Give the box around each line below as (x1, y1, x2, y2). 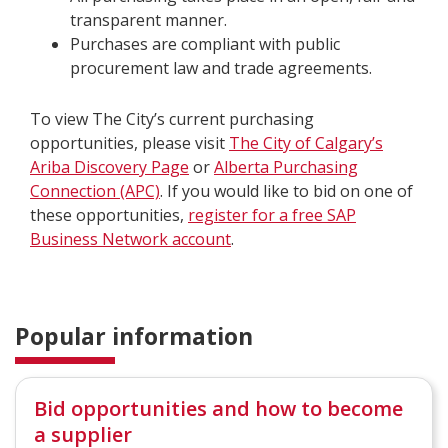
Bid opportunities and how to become (34, 395, 403, 422)
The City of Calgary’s (229, 132, 383, 154)
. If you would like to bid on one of (160, 180, 413, 202)
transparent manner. (70, 9, 231, 31)
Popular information (15, 320, 253, 352)
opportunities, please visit (30, 132, 229, 154)
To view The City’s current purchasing (30, 108, 314, 130)
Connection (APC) (30, 180, 160, 202)
